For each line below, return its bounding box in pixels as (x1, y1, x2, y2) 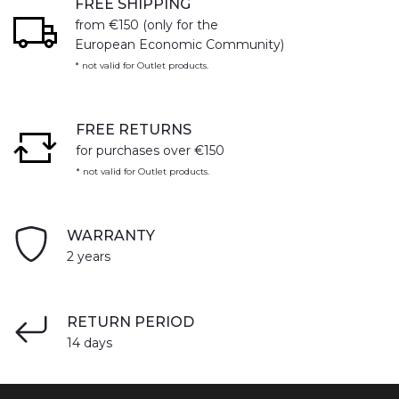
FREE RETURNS (76, 121, 191, 138)
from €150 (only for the (75, 17, 218, 33)
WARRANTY (67, 227, 155, 244)
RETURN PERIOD (67, 313, 194, 330)
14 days (67, 335, 112, 351)
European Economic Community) (75, 37, 284, 53)
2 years (67, 248, 110, 265)
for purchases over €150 (76, 142, 224, 159)
